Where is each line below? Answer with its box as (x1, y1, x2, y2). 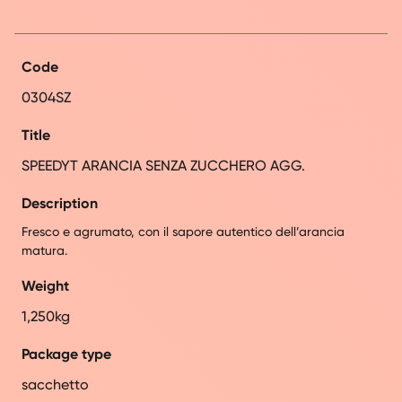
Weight (22, 276, 69, 294)
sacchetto (22, 375, 89, 393)
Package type (22, 345, 111, 363)
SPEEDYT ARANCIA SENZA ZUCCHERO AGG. (22, 156, 305, 174)
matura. (22, 242, 67, 258)
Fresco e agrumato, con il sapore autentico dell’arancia (22, 223, 345, 239)
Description (22, 194, 98, 212)
